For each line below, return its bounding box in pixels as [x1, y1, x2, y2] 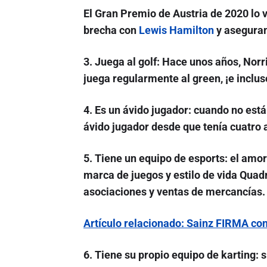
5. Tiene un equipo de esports [83, 152, 225, 165]
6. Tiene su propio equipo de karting [83, 249, 256, 262]
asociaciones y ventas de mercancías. [83, 185, 265, 198]
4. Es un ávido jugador [83, 104, 188, 117]
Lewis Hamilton [138, 24, 214, 37]
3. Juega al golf [83, 55, 157, 69]
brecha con [83, 24, 139, 37]
